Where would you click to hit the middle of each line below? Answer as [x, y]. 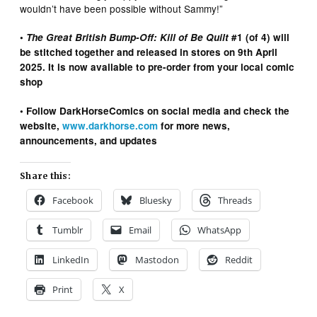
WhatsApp [220, 230]
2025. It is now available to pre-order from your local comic [157, 67]
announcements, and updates [89, 140]
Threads [235, 200]
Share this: [45, 175]
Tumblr [68, 230]
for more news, [194, 125]
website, [41, 125]
